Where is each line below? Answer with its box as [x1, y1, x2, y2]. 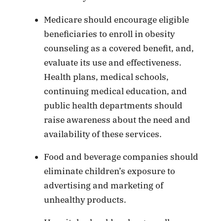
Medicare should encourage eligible [44, 14, 189, 26]
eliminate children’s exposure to [44, 166, 176, 177]
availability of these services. [44, 129, 162, 140]
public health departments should [44, 100, 183, 111]
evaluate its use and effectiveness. [44, 57, 182, 69]
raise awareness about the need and [44, 114, 191, 126]
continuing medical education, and [44, 86, 187, 97]
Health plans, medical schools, [44, 72, 169, 83]
